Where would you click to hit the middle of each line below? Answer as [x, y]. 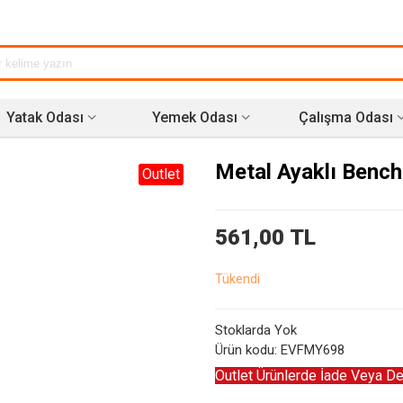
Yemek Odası [195, 117]
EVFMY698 [313, 350]
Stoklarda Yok [256, 330]
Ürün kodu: [246, 350]
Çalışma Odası [345, 117]
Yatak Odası [45, 117]
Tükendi [237, 279]
